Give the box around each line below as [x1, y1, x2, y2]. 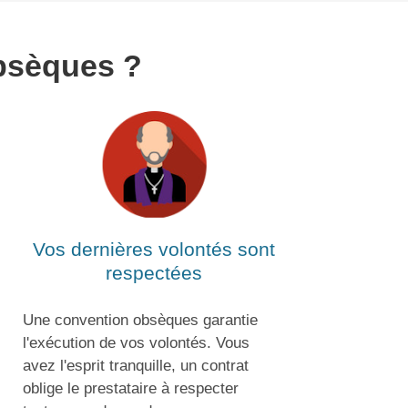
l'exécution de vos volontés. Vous [23, 333, 250, 352]
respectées [105, 262, 202, 285]
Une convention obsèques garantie [23, 311, 258, 329]
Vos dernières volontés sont [32, 239, 275, 261]
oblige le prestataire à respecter [23, 379, 239, 397]
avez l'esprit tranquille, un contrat [23, 356, 249, 374]
